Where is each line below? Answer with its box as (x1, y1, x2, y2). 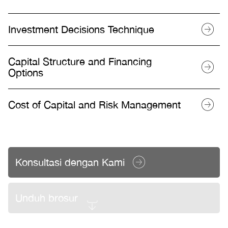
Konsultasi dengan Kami (15, 156, 125, 168)
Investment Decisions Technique (8, 23, 154, 35)
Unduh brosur (15, 192, 78, 204)
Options (8, 67, 43, 78)
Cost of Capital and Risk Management (8, 99, 181, 110)
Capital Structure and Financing (8, 55, 152, 67)
